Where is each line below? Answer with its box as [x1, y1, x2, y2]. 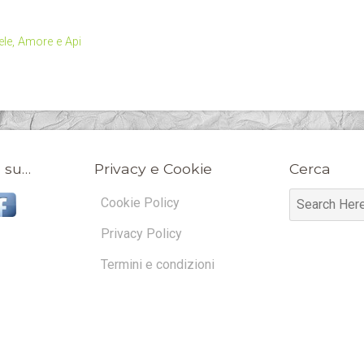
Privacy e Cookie [94, 160, 212, 177]
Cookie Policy [101, 195, 180, 210]
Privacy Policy [101, 226, 182, 241]
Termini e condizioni [101, 257, 214, 272]
